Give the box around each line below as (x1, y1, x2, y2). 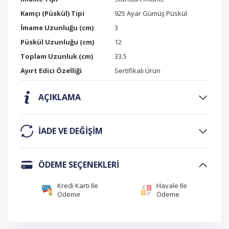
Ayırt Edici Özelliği (20, 66, 82, 76)
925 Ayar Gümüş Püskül (114, 9, 187, 18)
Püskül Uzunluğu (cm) (20, 37, 94, 47)
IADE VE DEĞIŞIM (38, 125, 103, 137)
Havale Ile (156, 181, 187, 191)
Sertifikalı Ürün (114, 66, 161, 76)
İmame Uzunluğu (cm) (20, 23, 94, 33)
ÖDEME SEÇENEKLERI (38, 159, 119, 171)
